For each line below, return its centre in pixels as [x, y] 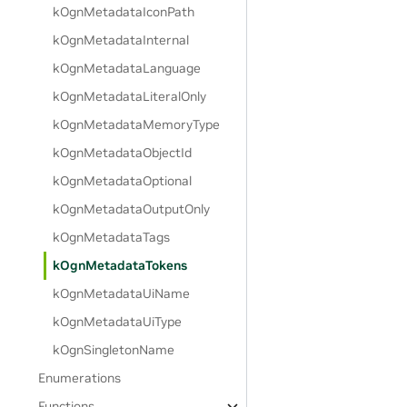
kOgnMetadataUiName [122, 293]
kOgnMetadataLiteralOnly [130, 96]
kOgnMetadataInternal [121, 40]
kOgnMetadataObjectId [123, 153]
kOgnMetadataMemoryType [137, 124]
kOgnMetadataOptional [123, 181]
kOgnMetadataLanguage [127, 68]
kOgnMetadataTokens [120, 265]
